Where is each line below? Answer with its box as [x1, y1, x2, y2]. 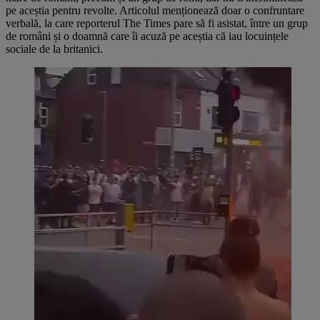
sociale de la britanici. [6, 42, 103, 55]
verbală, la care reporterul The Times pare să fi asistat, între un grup [6, 16, 308, 29]
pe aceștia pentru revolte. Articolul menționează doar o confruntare [6, 4, 304, 16]
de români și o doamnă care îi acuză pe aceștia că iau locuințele [6, 29, 289, 42]
